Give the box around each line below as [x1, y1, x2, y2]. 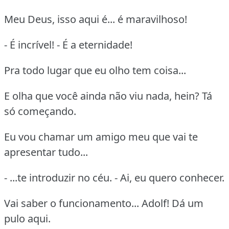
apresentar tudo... [4, 145, 88, 159]
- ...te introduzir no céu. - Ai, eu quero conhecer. [4, 170, 224, 185]
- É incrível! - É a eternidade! [4, 37, 132, 52]
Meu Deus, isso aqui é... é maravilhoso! [4, 12, 187, 26]
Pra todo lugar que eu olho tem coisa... [4, 63, 186, 77]
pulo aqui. [4, 211, 51, 225]
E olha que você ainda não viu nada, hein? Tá [4, 88, 212, 103]
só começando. [4, 104, 76, 118]
